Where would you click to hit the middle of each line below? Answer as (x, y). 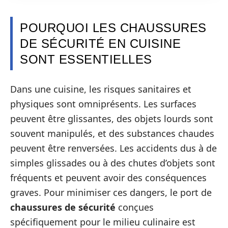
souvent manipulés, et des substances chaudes (112, 133)
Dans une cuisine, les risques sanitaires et (101, 89)
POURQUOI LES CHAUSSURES (113, 28)
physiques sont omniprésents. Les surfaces (103, 104)
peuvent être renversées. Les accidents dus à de (113, 148)
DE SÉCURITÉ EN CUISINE (100, 44)
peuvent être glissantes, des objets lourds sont (112, 118)
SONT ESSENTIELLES (86, 59)
